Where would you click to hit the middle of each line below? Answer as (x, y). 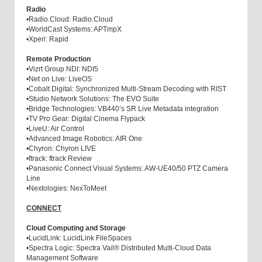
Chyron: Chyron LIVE (63, 149)
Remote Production (59, 59)
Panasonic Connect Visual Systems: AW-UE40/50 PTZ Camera (128, 169)
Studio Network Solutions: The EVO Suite (95, 99)
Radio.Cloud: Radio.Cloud (72, 20)
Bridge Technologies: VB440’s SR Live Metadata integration (125, 109)
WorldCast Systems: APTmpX (76, 30)
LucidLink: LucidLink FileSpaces (81, 238)
